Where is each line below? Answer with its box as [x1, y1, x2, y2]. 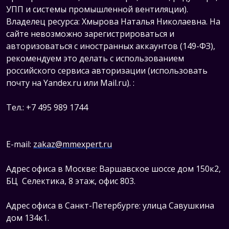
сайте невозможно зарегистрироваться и [6, 28, 174, 39]
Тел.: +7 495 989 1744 [6, 101, 90, 113]
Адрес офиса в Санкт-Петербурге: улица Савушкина [6, 199, 216, 211]
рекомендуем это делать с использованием [6, 52, 184, 64]
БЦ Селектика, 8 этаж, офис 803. [6, 175, 135, 187]
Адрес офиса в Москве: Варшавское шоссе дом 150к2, [6, 163, 221, 174]
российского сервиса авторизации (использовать [6, 64, 208, 76]
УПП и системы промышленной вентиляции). [6, 3, 188, 15]
